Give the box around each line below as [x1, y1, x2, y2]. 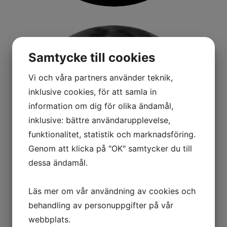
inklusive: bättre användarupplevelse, [28, 115, 170, 125]
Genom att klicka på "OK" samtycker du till [28, 143, 192, 154]
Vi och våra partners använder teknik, [28, 72, 173, 83]
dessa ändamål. [28, 157, 88, 168]
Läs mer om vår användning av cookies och [28, 185, 196, 196]
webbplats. [28, 214, 70, 224]
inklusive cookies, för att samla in [28, 86, 157, 97]
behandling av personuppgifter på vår [28, 200, 173, 210]
